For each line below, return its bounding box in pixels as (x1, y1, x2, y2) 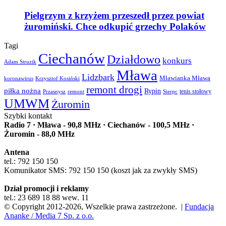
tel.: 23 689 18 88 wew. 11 (4, 193, 89, 202)
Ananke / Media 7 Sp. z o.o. (4, 211, 94, 220)
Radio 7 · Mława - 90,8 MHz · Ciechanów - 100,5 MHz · (4, 121, 194, 130)
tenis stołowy (180, 88, 211, 95)
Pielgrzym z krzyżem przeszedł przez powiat (24, 10, 204, 21)
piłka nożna (4, 87, 41, 95)
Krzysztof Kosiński (35, 75, 80, 82)
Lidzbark (82, 72, 115, 83)
